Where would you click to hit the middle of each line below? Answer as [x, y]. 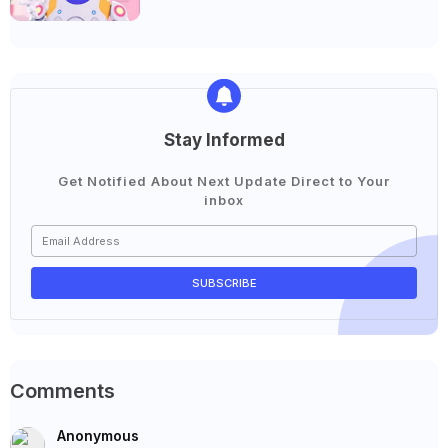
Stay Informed [224, 140]
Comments [62, 391]
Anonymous [98, 435]
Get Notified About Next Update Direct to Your [224, 181]
